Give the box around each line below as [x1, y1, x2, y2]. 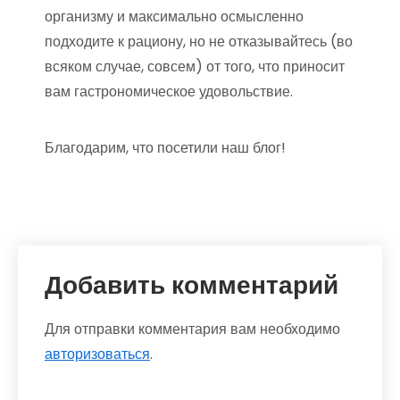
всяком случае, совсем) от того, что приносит [45, 55, 345, 77]
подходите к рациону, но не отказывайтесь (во [45, 30, 353, 52]
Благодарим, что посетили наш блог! [45, 137, 286, 158]
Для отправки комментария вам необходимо [45, 318, 340, 339]
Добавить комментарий [45, 267, 338, 303]
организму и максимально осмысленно [45, 5, 304, 27]
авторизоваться [45, 343, 150, 364]
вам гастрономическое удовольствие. [45, 80, 293, 102]
